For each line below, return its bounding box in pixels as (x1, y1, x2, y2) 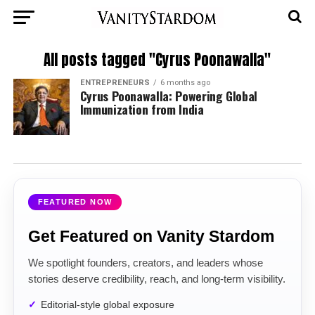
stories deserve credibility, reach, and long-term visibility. (27, 274, 285, 285)
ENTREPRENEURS (79, 78, 150, 87)
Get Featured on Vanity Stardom (27, 227, 274, 245)
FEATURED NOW (37, 198, 112, 206)
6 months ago (160, 78, 210, 87)
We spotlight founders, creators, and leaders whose (27, 257, 263, 269)
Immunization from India (79, 100, 204, 118)
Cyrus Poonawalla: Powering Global (79, 86, 258, 105)
